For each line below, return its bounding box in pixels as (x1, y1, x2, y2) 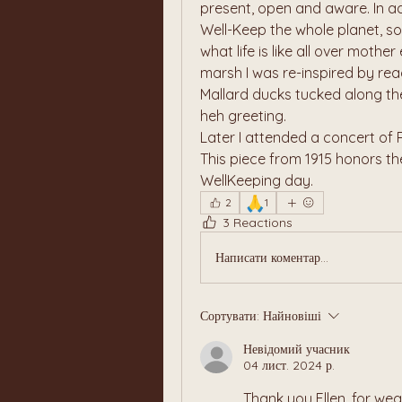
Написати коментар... (215, 249, 328, 266)
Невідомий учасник (243, 341, 350, 357)
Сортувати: (200, 308, 259, 324)
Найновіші (263, 308, 321, 324)
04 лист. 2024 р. (243, 357, 335, 373)
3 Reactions (223, 214, 293, 231)
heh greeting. (200, 107, 286, 125)
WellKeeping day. (200, 171, 317, 189)
